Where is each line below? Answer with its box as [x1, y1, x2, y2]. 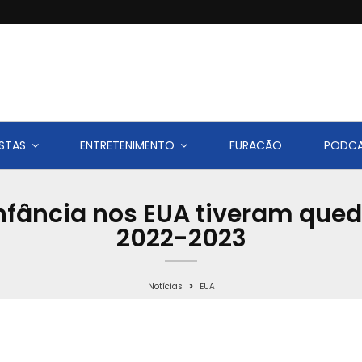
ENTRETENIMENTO [80, 137, 175, 154]
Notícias [147, 280, 183, 293]
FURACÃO [229, 137, 283, 154]
